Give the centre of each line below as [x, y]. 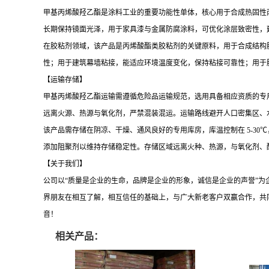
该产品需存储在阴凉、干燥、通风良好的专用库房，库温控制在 [144, 130]
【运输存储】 [65, 80]
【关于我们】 [65, 164]
